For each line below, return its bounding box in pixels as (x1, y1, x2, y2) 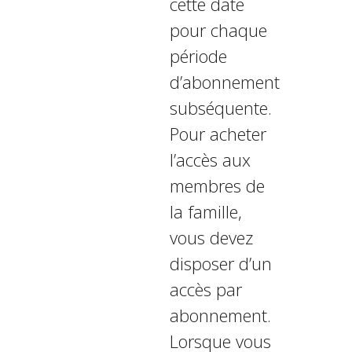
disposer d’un (169, 251, 272, 275)
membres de (169, 174, 265, 197)
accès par (169, 277, 242, 301)
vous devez (169, 225, 253, 249)
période (169, 44, 227, 68)
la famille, (169, 200, 242, 223)
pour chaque (169, 18, 267, 42)
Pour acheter (169, 122, 266, 145)
